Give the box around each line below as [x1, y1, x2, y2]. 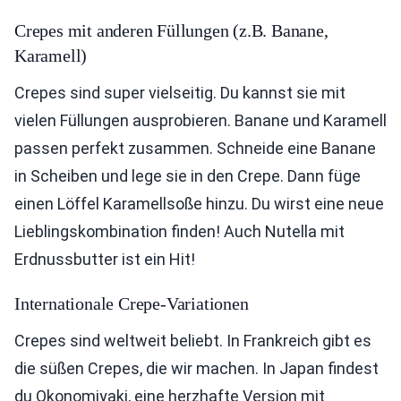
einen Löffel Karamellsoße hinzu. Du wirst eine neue [14, 194, 384, 214]
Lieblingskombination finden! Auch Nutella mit [14, 222, 345, 242]
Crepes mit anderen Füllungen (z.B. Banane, [14, 21, 328, 41]
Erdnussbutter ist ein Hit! [14, 250, 195, 269]
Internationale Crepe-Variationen [14, 294, 249, 314]
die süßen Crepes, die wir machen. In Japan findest [14, 359, 379, 379]
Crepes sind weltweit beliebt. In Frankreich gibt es [14, 331, 371, 351]
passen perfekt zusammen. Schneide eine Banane [14, 139, 376, 158]
